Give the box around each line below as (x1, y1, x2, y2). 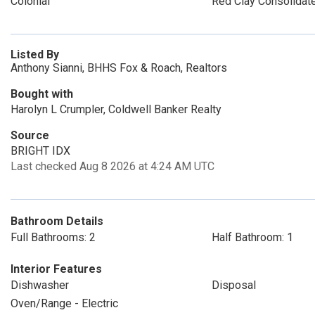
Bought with (11, 87, 73, 101)
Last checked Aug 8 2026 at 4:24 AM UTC (11, 160, 214, 173)
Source (11, 129, 49, 142)
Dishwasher (11, 278, 69, 292)
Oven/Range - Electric (11, 297, 118, 310)
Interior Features (11, 262, 102, 276)
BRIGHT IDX (11, 144, 70, 157)
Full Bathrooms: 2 (11, 231, 96, 244)
